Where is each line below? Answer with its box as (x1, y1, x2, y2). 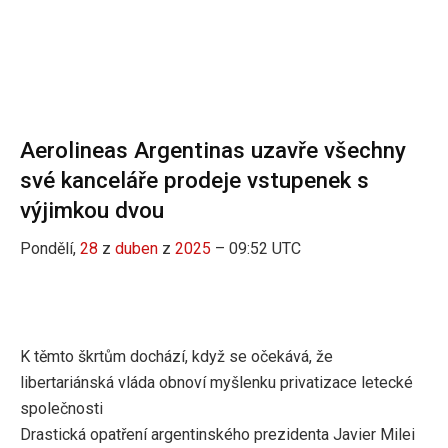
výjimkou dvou (20, 197, 164, 224)
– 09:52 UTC (211, 239, 301, 259)
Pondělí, (20, 239, 80, 259)
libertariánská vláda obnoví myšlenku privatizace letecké (20, 373, 413, 393)
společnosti (20, 399, 103, 419)
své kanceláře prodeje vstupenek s (20, 167, 369, 194)
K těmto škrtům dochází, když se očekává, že (20, 347, 333, 367)
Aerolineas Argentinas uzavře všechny (20, 137, 406, 164)
